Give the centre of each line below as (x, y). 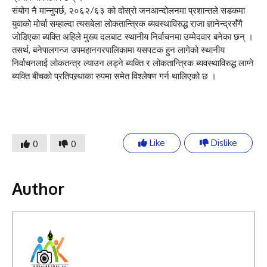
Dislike (223, 143)
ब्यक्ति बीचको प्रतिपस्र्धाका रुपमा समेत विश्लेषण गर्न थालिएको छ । (114, 76)
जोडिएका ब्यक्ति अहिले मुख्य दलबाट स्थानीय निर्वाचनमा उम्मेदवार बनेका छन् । (133, 37)
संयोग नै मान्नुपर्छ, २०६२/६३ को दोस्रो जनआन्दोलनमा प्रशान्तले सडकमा (128, 11)
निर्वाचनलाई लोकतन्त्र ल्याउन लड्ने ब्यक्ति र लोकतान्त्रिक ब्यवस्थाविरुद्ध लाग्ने (133, 63)
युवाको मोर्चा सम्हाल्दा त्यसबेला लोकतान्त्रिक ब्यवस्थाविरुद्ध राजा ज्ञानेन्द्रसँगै (127, 24)
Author (38, 189)
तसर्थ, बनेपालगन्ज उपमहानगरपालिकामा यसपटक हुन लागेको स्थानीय (118, 50)
